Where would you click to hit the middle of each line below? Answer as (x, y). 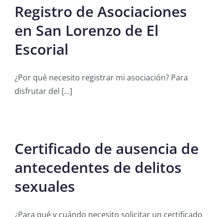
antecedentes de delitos (98, 168)
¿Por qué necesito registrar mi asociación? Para (101, 78)
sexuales (45, 186)
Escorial (41, 49)
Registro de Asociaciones (101, 12)
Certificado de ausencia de (107, 149)
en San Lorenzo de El (86, 31)
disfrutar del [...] (43, 91)
